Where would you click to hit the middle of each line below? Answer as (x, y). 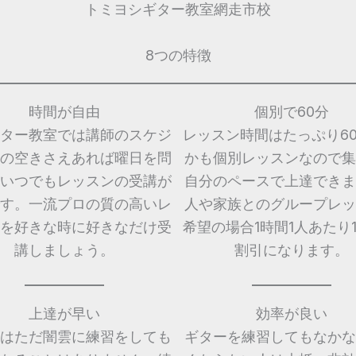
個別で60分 (292, 111)
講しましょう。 (64, 250)
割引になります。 (292, 250)
